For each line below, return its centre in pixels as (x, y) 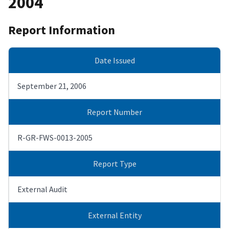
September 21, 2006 (52, 86)
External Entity (114, 215)
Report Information (62, 30)
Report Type (114, 163)
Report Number (114, 112)
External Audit (42, 189)
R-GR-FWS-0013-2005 (55, 137)
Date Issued (114, 60)
